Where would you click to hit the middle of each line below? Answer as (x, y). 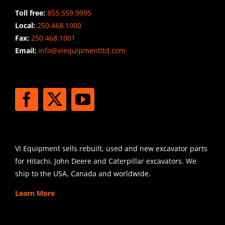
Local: (26, 26)
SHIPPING (44, 121)
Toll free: (31, 13)
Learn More (35, 193)
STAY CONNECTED (70, 74)
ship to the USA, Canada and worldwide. (83, 174)
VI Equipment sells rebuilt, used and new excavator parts (111, 149)
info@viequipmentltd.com (81, 51)
